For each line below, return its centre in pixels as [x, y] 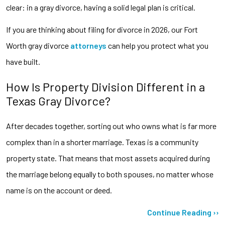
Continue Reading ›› [183, 212]
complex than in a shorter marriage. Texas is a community [102, 142]
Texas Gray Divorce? [58, 100]
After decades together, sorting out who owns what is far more [111, 126]
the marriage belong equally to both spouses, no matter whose [110, 174]
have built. [23, 61]
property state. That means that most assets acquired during [108, 158]
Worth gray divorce [38, 45]
